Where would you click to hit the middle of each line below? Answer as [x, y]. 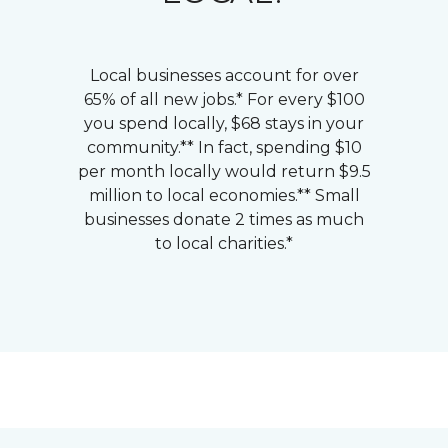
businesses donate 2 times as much [224, 219]
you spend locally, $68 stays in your [224, 123]
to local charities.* [224, 243]
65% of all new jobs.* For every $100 [224, 99]
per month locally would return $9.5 [224, 171]
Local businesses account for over [224, 75]
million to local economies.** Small [224, 195]
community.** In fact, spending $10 [224, 147]
